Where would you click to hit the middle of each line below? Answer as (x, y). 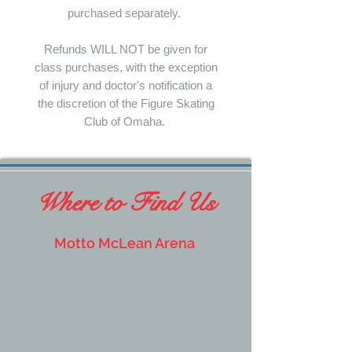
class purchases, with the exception (126, 67)
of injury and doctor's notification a (126, 85)
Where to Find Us (125, 203)
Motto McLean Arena (125, 243)
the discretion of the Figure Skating (126, 103)
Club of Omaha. (126, 121)
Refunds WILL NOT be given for (126, 49)
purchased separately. (126, 13)
